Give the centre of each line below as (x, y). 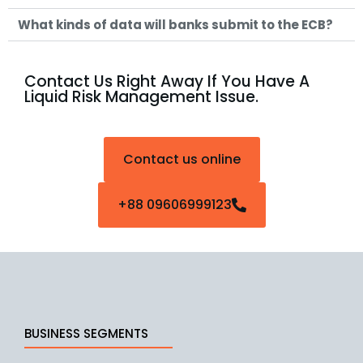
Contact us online (181, 159)
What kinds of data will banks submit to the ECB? (175, 25)
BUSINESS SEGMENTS (86, 333)
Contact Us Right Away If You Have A (167, 81)
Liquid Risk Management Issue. (141, 97)
